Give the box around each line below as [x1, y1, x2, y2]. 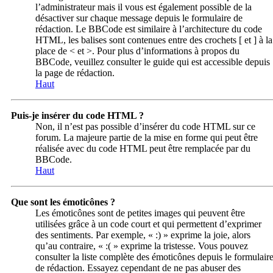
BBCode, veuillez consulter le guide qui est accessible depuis [35, 56, 270, 67]
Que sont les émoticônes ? [11, 196, 115, 207]
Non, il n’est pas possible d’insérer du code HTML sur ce [35, 121, 255, 132]
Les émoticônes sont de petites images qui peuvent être [35, 207, 245, 218]
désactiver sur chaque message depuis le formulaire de [35, 12, 243, 23]
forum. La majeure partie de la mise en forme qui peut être [35, 132, 258, 143]
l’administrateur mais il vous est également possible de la [35, 1, 252, 12]
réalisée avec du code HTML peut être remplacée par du [35, 143, 250, 154]
